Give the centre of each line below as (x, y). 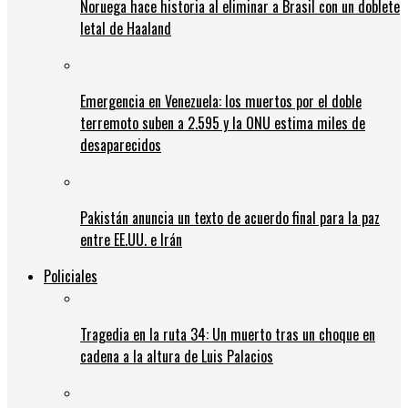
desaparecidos (121, 144)
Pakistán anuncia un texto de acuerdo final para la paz (230, 217)
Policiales (71, 275)
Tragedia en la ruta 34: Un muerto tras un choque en (228, 334)
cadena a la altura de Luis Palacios (177, 356)
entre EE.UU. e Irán (131, 239)
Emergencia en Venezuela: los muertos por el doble (221, 101)
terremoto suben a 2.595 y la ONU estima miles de (223, 122)
